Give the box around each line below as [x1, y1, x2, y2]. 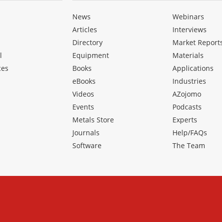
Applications [172, 63, 214, 73]
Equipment [72, 51, 109, 60]
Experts [172, 115, 198, 125]
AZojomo [172, 89, 202, 99]
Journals [72, 128, 100, 138]
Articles [72, 25, 97, 35]
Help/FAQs [172, 128, 208, 138]
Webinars [172, 12, 205, 22]
